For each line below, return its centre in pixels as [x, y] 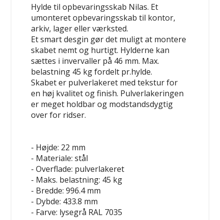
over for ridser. [59, 115]
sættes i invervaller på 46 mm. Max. [95, 61]
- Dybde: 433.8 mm [65, 202]
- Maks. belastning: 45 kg [77, 180]
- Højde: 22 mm [58, 148]
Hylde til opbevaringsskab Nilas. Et [95, 7]
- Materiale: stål [60, 158]
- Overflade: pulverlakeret [78, 169]
